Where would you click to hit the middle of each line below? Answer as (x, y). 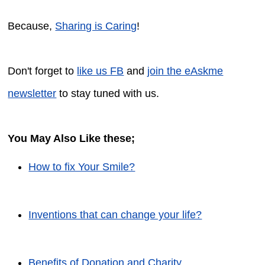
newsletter (32, 94)
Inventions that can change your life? (115, 215)
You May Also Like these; (72, 139)
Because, (32, 26)
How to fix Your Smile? (82, 167)
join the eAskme (185, 71)
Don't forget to (43, 71)
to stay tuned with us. (108, 94)
